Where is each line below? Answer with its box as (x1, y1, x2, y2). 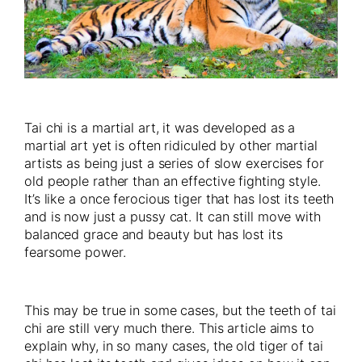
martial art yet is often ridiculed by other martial (24, 137, 318, 154)
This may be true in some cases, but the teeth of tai (24, 301, 336, 318)
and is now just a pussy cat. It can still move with (24, 208, 321, 225)
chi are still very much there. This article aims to (24, 319, 314, 336)
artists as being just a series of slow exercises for (24, 154, 324, 171)
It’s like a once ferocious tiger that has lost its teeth (24, 190, 335, 207)
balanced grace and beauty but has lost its (24, 225, 283, 242)
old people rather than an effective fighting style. (24, 172, 321, 189)
